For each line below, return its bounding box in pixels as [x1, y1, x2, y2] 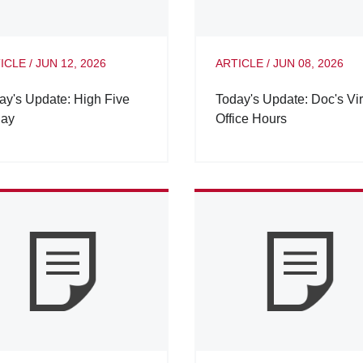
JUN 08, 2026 [272, 57, 344, 70]
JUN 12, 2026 [36, 57, 106, 70]
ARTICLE [215, 57, 263, 70]
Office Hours [215, 112, 287, 126]
